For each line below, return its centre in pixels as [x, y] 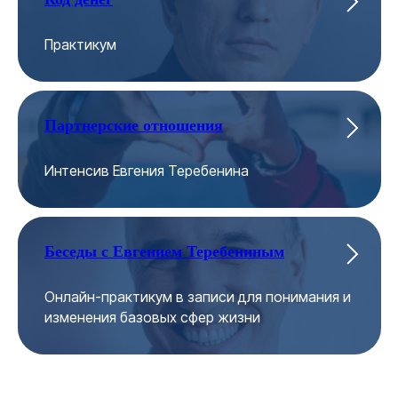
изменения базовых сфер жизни [152, 317]
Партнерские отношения [134, 125]
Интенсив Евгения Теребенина [147, 171]
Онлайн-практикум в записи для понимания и [198, 297]
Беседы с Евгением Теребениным [164, 251]
